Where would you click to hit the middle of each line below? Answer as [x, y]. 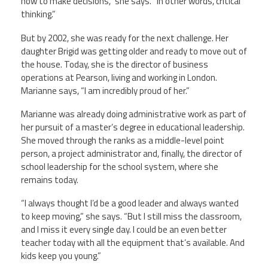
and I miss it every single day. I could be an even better [124, 229]
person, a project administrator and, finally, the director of [132, 153]
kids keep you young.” [61, 256]
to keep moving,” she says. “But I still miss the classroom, [131, 216]
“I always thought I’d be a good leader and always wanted [130, 203]
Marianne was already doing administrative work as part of [134, 114]
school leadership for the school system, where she [120, 166]
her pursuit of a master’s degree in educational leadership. [133, 127]
